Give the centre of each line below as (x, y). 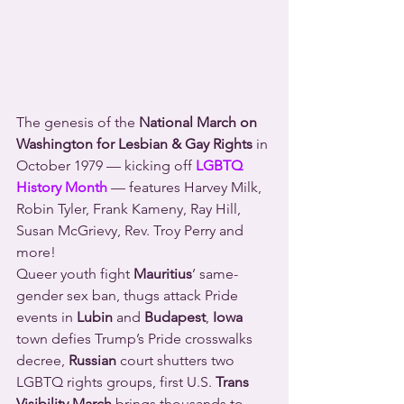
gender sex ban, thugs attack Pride (129, 295)
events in (46, 317)
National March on (200, 122)
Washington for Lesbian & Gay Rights (134, 144)
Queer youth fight (75, 274)
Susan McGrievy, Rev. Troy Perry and (132, 230)
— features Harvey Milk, (186, 187)
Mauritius (163, 274)
